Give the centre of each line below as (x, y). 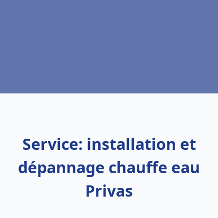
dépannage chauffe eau (109, 167)
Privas (109, 191)
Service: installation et (109, 144)
